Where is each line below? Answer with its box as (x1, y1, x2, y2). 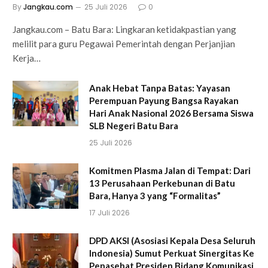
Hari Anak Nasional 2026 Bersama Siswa (89, 107, 254, 118)
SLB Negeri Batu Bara (89, 120, 178, 131)
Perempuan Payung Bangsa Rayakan (89, 95, 239, 106)
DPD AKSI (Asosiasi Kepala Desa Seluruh (89, 234, 255, 246)
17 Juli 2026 (89, 207, 130, 218)
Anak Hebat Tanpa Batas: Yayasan (89, 82, 230, 93)
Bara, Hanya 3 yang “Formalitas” (89, 190, 221, 201)
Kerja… (13, 52, 41, 63)
